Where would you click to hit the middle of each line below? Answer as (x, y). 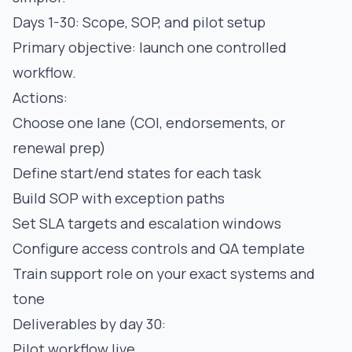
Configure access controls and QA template (159, 248)
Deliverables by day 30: (89, 324)
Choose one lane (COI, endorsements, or (149, 123)
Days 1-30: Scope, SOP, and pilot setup (139, 22)
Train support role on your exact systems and (164, 273)
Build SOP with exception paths (119, 198)
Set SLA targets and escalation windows (147, 223)
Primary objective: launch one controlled (150, 47)
